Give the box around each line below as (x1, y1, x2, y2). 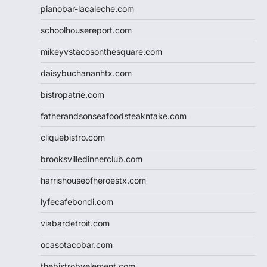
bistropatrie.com (41, 89, 104, 100)
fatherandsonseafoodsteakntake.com (41, 110, 187, 121)
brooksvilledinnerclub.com (41, 153, 142, 164)
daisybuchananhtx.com (41, 67, 132, 78)
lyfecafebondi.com (41, 196, 113, 207)
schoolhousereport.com (41, 24, 132, 35)
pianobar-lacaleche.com (41, 3, 134, 14)
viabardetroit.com (41, 218, 110, 228)
